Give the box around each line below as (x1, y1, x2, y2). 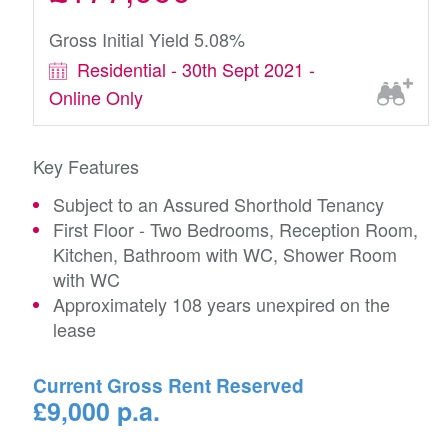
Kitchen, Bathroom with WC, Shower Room (53, 241, 397, 267)
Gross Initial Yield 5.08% (49, 26, 245, 52)
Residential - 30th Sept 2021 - (77, 56, 315, 82)
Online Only (49, 83, 143, 110)
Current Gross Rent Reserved (33, 372, 304, 399)
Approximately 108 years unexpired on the (53, 291, 390, 317)
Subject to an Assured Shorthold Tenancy (53, 191, 384, 217)
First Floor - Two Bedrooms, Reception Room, (53, 216, 418, 242)
